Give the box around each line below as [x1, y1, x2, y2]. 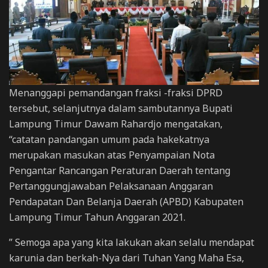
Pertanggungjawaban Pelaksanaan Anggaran [9, 179, 213, 193]
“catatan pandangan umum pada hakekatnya [9, 133, 209, 147]
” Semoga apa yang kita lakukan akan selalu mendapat [9, 236, 254, 249]
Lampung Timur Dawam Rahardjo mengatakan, [9, 117, 223, 131]
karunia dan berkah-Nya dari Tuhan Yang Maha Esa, [9, 251, 244, 265]
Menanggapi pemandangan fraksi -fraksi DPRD [9, 86, 223, 100]
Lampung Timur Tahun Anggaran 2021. [9, 211, 188, 224]
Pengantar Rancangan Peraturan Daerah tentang [9, 164, 230, 178]
